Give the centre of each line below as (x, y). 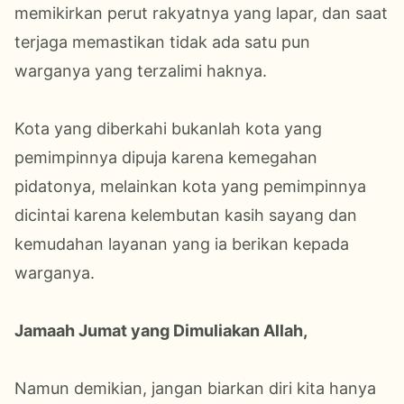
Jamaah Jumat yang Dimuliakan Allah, (161, 330)
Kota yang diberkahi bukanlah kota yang (168, 128)
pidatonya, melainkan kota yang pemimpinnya (190, 186)
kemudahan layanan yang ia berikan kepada (182, 243)
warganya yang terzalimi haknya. (141, 70)
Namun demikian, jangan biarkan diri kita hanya (195, 388)
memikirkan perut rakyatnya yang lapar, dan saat (201, 13)
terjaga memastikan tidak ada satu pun (162, 41)
